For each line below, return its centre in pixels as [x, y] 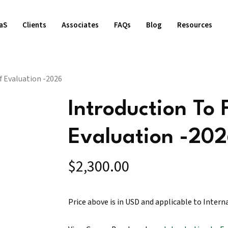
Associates [80, 25]
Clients [34, 25]
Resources [195, 25]
